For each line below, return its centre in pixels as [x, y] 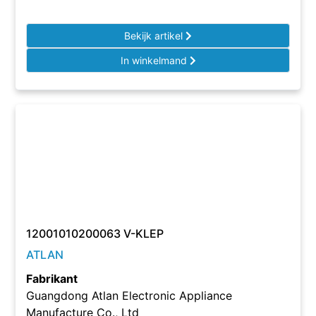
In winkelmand [155, 60]
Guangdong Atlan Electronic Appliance [129, 296]
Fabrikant [52, 279]
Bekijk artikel [155, 36]
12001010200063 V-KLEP [95, 233]
